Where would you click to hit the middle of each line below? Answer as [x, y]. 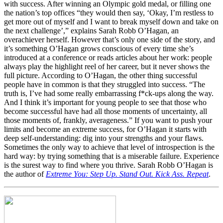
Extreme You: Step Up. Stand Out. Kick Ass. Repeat [127, 174]
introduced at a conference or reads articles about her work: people [108, 57]
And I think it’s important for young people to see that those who [105, 102]
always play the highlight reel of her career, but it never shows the [107, 66]
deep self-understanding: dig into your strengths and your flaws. [104, 138]
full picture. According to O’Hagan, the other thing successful [101, 75]
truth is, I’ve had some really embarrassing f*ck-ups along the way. [109, 93]
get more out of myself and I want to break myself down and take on [111, 21]
